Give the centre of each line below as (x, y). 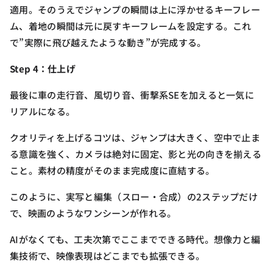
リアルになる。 (43, 111)
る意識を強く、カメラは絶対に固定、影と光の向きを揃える (136, 154)
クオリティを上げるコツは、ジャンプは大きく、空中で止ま (135, 137)
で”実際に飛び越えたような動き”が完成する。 (108, 42)
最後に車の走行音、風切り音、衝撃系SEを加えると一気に (132, 95)
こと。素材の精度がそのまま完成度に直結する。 (112, 170)
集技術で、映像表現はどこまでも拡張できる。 (108, 256)
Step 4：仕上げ (43, 69)
